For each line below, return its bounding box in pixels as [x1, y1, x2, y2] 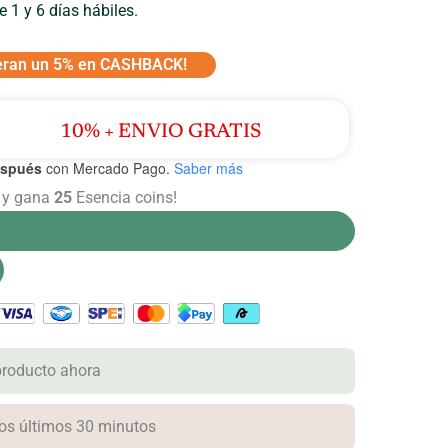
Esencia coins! [72, 187, 177, 207]
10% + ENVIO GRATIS [60, 122, 262, 143]
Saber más [174, 158, 243, 179]
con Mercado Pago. [42, 158, 170, 179]
